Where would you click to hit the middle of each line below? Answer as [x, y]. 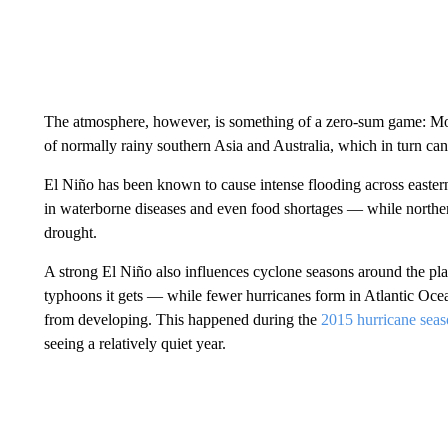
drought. [70, 232]
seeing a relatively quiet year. [134, 343]
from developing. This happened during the [182, 319]
